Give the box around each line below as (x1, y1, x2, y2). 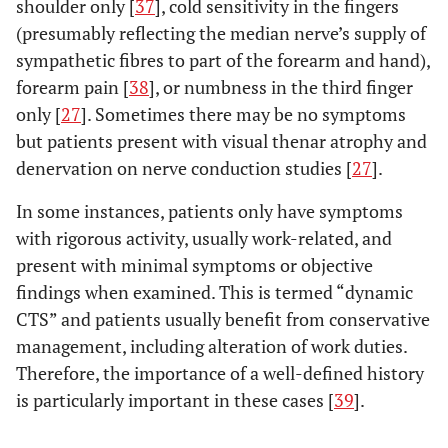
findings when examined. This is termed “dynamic (16, 280, 413, 304)
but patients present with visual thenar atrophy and (16, 129, 427, 153)
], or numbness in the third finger (149, 75, 413, 99)
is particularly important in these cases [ (16, 388, 334, 412)
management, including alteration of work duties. (16, 334, 407, 358)
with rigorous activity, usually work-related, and (16, 226, 392, 250)
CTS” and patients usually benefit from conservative (16, 307, 430, 331)
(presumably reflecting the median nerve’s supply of (16, 21, 426, 45)
